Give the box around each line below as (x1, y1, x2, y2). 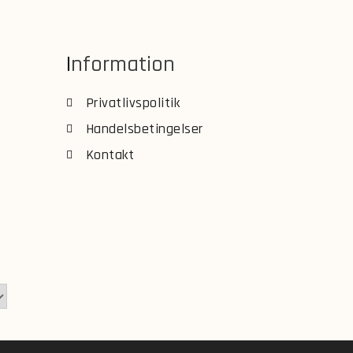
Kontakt (85, 145, 135, 164)
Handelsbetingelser (85, 119, 203, 138)
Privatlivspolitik (85, 93, 180, 112)
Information (70, 50, 175, 79)
